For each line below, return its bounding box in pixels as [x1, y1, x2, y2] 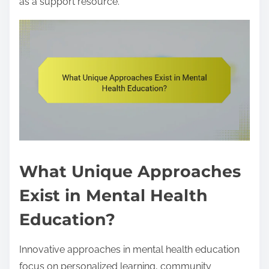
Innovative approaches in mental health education [19, 243, 240, 255]
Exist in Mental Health [19, 185, 208, 205]
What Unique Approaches [19, 161, 241, 181]
